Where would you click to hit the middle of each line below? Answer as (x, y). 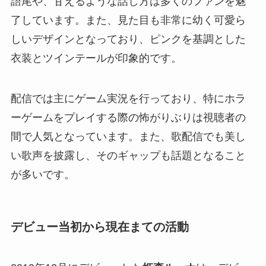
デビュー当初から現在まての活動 (99, 227)
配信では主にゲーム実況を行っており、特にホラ (128, 98)
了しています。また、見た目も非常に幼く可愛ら (128, 20)
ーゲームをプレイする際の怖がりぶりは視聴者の (128, 117)
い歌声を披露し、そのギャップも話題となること (128, 155)
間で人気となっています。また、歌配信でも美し (128, 136)
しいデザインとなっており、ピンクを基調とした (128, 39)
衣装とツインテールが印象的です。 (96, 58)
